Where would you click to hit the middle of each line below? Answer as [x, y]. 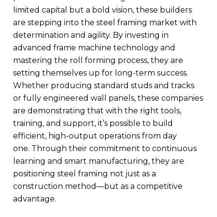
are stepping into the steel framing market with [105, 23]
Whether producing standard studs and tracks [103, 85]
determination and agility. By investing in [91, 35]
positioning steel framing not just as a [84, 174]
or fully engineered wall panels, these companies [108, 98]
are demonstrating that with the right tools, [97, 111]
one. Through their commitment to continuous [105, 148]
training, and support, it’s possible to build [93, 123]
